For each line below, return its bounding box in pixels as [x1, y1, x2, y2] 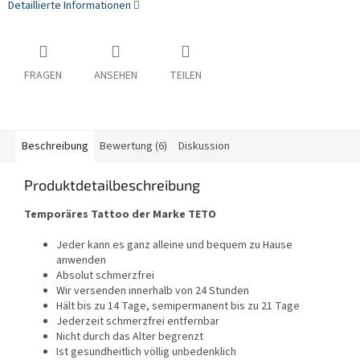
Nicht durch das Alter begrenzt [56, 329, 203, 346]
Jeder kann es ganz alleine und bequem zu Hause [56, 237, 292, 254]
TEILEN [170, 67, 202, 84]
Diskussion [178, 138, 230, 155]
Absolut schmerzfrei [56, 268, 154, 284]
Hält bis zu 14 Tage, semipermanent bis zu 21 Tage [56, 298, 300, 315]
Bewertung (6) [100, 138, 167, 155]
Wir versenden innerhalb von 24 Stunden [56, 283, 249, 300]
